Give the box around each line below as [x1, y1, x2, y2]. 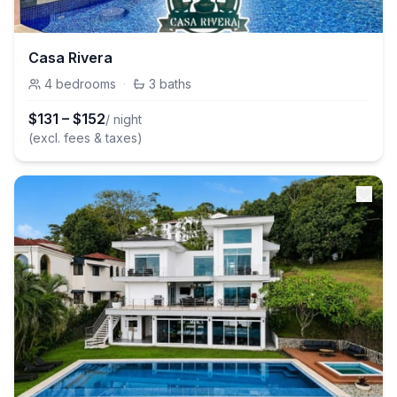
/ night [105, 112, 142, 127]
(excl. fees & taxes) [28, 130, 143, 145]
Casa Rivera [28, 49, 113, 66]
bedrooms [56, 76, 116, 91]
